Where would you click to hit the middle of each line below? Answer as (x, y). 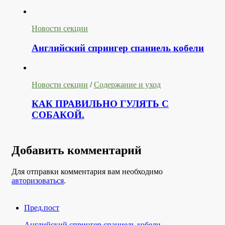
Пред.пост (42, 207)
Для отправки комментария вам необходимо (87, 171)
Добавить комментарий (77, 150)
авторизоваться (38, 180)
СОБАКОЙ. (58, 115)
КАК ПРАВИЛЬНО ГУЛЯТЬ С (100, 104)
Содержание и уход (127, 84)
